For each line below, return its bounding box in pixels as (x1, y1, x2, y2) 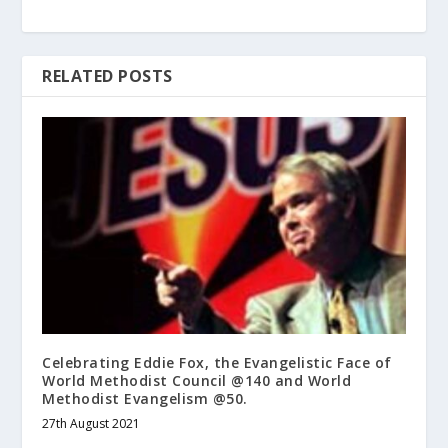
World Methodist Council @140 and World (42, 371, 352, 391)
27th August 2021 (42, 415, 141, 433)
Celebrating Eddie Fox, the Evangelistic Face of (42, 353, 392, 373)
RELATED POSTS (42, 64, 173, 87)
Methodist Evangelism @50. (42, 389, 248, 409)
